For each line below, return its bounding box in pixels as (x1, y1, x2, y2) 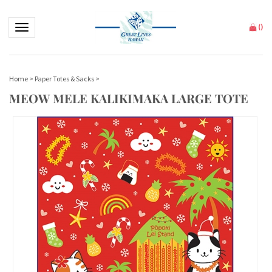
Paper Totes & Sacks (35, 74, 94, 83)
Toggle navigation (21, 22, 69, 31)
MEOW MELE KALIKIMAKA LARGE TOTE (9, 90, 248, 106)
